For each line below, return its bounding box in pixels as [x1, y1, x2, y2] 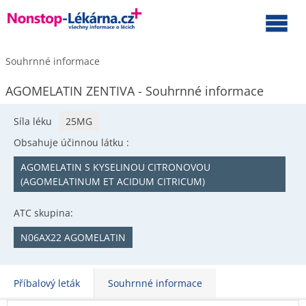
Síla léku [14, 115, 52, 128]
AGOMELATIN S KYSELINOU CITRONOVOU [20, 161, 210, 173]
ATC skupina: [14, 206, 73, 219]
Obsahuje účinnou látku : [14, 136, 129, 149]
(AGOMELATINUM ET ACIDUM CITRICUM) [20, 175, 205, 188]
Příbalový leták [14, 277, 80, 290]
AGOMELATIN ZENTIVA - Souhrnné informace [5, 83, 264, 99]
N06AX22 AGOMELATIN [20, 231, 126, 244]
